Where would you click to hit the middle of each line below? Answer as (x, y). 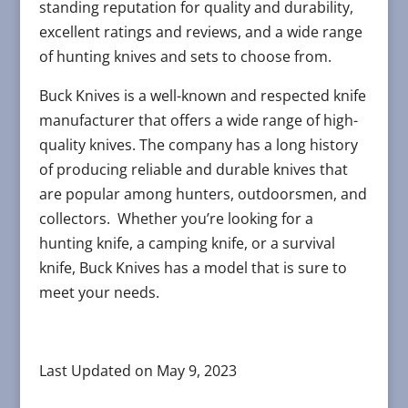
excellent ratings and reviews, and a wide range (200, 32)
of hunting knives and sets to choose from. (185, 57)
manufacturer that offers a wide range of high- (198, 121)
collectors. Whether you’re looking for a (176, 219)
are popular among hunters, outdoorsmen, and (203, 194)
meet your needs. (99, 293)
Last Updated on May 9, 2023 (138, 371)
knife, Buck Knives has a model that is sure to (193, 268)
